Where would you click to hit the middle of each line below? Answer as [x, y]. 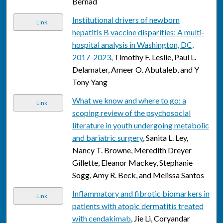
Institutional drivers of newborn [126, 20]
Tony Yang [90, 82]
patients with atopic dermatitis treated [138, 206]
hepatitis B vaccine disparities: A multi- [138, 32]
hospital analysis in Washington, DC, [133, 45]
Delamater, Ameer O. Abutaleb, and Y [135, 70]
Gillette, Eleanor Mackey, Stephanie [132, 163]
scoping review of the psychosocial [131, 113]
